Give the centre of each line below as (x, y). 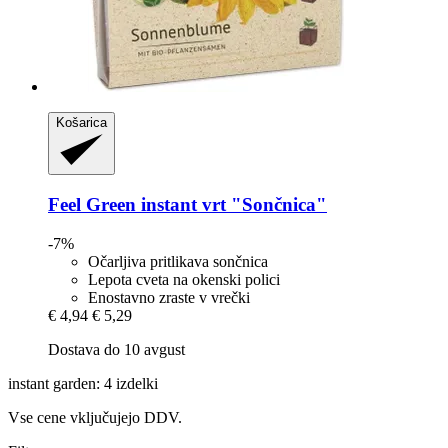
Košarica (81, 122)
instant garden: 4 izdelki (83, 383)
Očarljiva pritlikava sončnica (178, 261)
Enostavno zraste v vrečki (169, 297)
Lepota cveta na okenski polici (184, 279)
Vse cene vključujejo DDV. (95, 417)
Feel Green (92, 205)
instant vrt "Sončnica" (231, 205)
